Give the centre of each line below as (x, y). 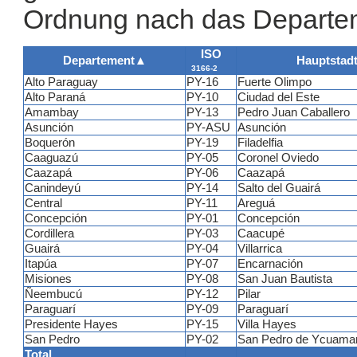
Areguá (256, 204)
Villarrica (260, 249)
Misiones (48, 279)
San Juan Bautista (285, 279)
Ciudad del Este (279, 98)
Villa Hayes (267, 325)
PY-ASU (208, 128)
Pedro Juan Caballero (294, 113)
